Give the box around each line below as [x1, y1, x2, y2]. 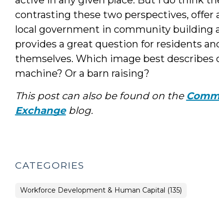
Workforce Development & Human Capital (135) [20, 185, 182, 195]
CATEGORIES [15, 159, 85, 171]
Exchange [15, 104, 66, 116]
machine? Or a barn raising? [15, 67, 150, 79]
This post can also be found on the [15, 89, 186, 102]
